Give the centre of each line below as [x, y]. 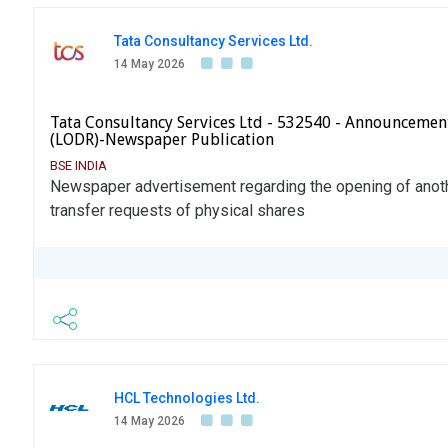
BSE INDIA [78, 166]
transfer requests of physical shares [177, 211]
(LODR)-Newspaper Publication [162, 140]
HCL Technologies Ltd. [187, 398]
